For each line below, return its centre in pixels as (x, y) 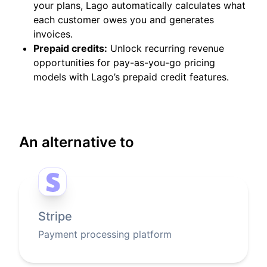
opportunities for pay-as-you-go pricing (124, 63)
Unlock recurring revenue (166, 49)
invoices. (53, 34)
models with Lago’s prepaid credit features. (131, 77)
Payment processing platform (105, 235)
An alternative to (77, 142)
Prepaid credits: (70, 49)
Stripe (55, 217)
